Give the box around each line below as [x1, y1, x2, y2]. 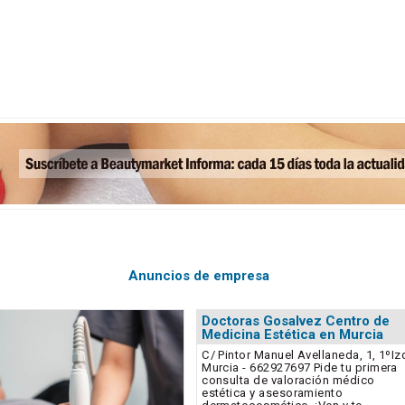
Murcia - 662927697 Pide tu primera [202, 361, 398, 375]
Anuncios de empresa [128, 267, 270, 284]
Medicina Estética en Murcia [202, 325, 384, 343]
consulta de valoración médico [202, 373, 375, 388]
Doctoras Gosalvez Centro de [202, 312, 391, 329]
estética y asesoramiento [202, 386, 344, 400]
